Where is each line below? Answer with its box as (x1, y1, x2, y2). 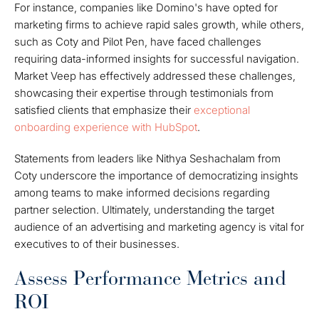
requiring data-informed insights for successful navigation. (14, 52, 299, 66)
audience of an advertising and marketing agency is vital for (14, 220, 304, 234)
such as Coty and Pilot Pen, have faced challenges (14, 35, 261, 48)
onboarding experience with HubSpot (14, 120, 197, 134)
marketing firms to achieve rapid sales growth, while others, (14, 18, 304, 31)
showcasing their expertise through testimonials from (14, 86, 273, 100)
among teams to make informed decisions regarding (14, 186, 270, 199)
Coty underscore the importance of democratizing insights (14, 169, 298, 182)
